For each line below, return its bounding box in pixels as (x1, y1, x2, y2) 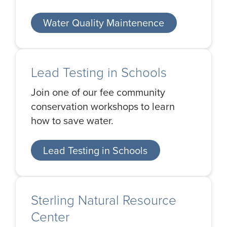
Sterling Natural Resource (31, 191, 176, 210)
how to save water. (31, 113, 113, 129)
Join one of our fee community (31, 85, 165, 100)
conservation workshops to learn (31, 99, 175, 115)
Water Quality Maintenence (43, 15, 165, 31)
